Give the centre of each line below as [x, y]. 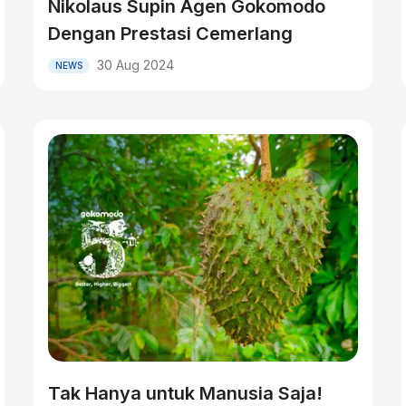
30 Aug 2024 [136, 65]
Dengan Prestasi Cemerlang [171, 34]
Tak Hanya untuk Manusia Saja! [186, 393]
